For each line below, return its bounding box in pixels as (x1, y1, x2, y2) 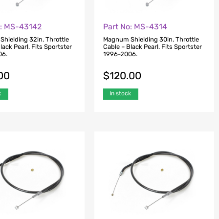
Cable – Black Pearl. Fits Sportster (103, 43, 202, 51)
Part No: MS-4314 (103, 22, 167, 31)
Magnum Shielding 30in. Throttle (103, 36, 199, 44)
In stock (109, 89, 131, 97)
